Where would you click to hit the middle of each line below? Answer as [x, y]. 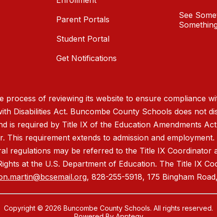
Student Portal [83, 39]
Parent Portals [83, 20]
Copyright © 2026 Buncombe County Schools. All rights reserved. [108, 208]
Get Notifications [86, 58]
